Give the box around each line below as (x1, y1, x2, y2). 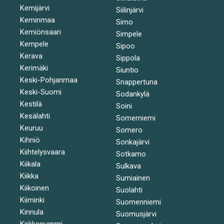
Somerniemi (115, 113, 155, 122)
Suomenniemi (115, 197, 161, 206)
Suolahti (115, 185, 142, 194)
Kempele (20, 39, 48, 48)
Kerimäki (20, 63, 48, 72)
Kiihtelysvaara (20, 147, 65, 156)
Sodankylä (115, 89, 149, 98)
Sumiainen (115, 173, 150, 182)
